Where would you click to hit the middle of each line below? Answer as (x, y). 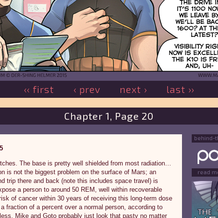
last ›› (180, 89)
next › (133, 89)
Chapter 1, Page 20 (109, 116)
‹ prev (87, 89)
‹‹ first (39, 89)
